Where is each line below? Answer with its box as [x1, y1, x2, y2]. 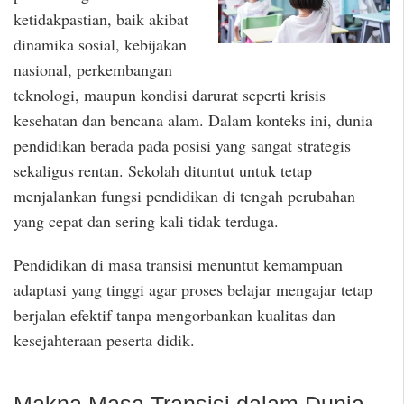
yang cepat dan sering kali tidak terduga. [14, 209, 279, 232]
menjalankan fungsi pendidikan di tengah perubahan [14, 184, 355, 207]
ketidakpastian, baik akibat [14, 7, 188, 30]
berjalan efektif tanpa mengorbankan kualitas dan [14, 304, 335, 326]
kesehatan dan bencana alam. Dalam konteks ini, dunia [14, 108, 372, 131]
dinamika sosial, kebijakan [14, 32, 187, 55]
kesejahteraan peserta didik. [14, 329, 195, 352]
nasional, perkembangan [14, 58, 172, 80]
